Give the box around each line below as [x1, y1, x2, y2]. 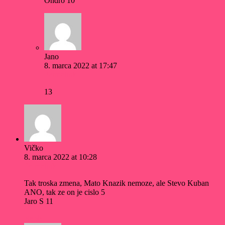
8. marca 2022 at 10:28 [24, 153, 97, 162]
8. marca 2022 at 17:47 [44, 61, 117, 70]
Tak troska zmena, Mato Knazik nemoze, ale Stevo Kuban [24, 179, 209, 188]
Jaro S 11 [24, 197, 53, 206]
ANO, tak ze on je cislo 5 [24, 188, 105, 197]
